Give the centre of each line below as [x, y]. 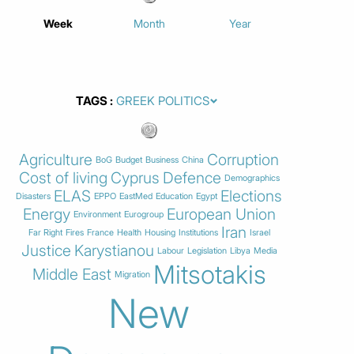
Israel [260, 232]
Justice [46, 250]
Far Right [45, 232]
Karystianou [114, 250]
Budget [129, 159]
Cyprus [135, 177]
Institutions [198, 232]
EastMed [136, 196]
